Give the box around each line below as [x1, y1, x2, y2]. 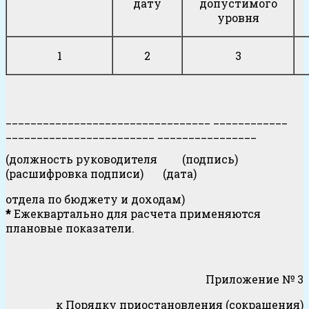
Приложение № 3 [206, 272, 303, 287]
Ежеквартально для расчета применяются [11, 206, 261, 221]
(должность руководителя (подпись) [6, 152, 246, 167]
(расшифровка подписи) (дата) [6, 166, 197, 181]
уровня [217, 10, 259, 26]
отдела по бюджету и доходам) [6, 192, 185, 207]
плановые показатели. [6, 221, 134, 236]
